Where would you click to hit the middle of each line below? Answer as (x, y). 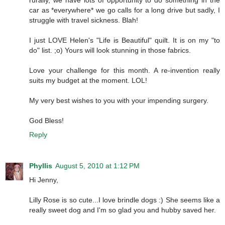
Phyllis (41, 165)
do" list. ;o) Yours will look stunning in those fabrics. (110, 50)
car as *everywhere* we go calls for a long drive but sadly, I (125, 10)
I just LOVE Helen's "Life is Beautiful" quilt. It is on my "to (125, 40)
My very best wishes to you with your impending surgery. (119, 100)
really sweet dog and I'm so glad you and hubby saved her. (123, 210)
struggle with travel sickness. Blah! (84, 20)
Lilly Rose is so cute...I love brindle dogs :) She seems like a (125, 200)
